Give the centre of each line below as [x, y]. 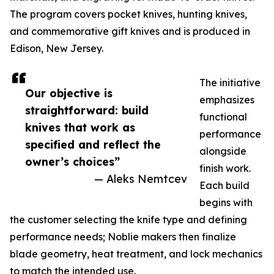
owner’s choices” [72, 161]
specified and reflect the [93, 144]
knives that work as [80, 127]
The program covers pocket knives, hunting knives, [128, 14]
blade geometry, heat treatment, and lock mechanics [136, 254]
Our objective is [69, 93]
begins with [226, 202]
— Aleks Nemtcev [141, 179]
